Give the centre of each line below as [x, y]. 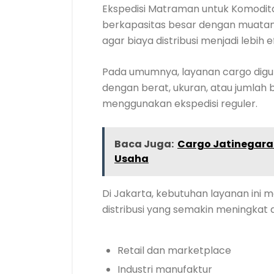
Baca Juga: [144, 144]
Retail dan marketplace [174, 250]
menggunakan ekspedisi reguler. [180, 104]
